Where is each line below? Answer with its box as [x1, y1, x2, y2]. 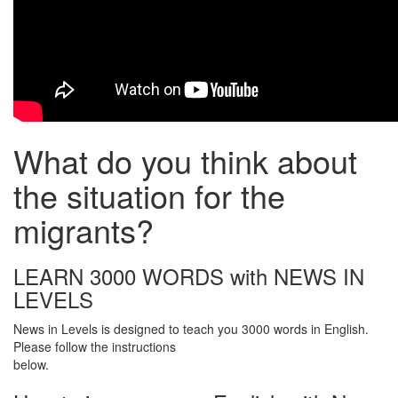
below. [13, 355, 49, 373]
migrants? [13, 207, 154, 252]
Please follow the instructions [13, 338, 176, 355]
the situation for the [13, 172, 285, 218]
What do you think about [13, 138, 357, 183]
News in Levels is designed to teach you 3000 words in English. [13, 320, 369, 338]
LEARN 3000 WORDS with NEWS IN [13, 260, 364, 291]
